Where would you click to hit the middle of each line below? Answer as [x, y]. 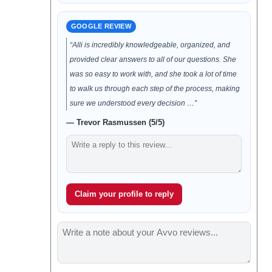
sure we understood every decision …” [133, 103]
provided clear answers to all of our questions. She [153, 59]
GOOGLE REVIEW [101, 26]
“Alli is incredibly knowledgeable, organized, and [150, 45]
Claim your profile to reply [124, 194]
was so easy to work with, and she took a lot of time [153, 74]
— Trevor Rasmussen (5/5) [115, 122]
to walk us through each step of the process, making [155, 89]
